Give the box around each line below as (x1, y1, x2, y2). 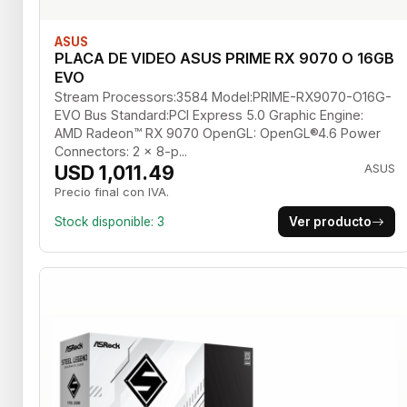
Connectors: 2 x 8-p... (55, 144, 187, 160)
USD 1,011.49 (55, 161, 174, 185)
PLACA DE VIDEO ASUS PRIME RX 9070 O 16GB (55, 49, 394, 68)
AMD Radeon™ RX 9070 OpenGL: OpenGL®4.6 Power (55, 125, 381, 142)
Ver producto (288, 214, 372, 230)
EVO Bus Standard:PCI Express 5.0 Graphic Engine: (55, 107, 363, 124)
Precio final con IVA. (55, 184, 169, 200)
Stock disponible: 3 (55, 214, 164, 230)
